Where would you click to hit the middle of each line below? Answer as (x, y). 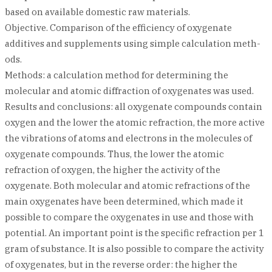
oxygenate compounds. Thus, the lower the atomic (114, 154)
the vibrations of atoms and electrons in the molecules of (128, 138)
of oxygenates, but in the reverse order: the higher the (121, 264)
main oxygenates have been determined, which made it (124, 201)
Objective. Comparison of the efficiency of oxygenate (118, 28)
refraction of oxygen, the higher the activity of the (113, 170)
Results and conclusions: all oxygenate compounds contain (134, 107)
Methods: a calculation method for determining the (117, 75)
